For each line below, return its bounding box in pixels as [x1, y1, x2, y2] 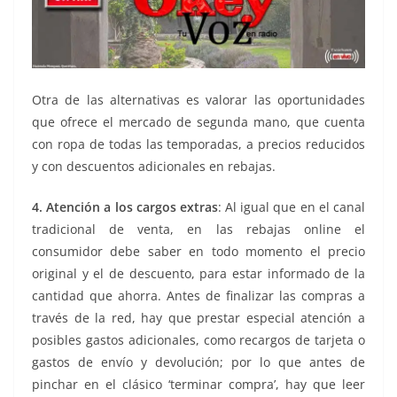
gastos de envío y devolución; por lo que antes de [32, 353, 365, 370]
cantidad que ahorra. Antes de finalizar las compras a [32, 286, 365, 304]
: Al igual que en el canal [217, 198, 366, 215]
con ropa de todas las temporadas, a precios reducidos [32, 135, 365, 152]
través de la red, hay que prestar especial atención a [32, 308, 365, 326]
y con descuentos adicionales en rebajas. [32, 157, 276, 175]
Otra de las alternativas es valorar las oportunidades [32, 90, 365, 108]
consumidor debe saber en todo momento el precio [32, 242, 365, 260]
